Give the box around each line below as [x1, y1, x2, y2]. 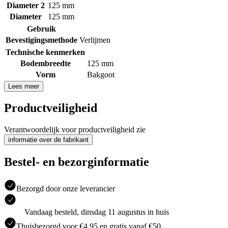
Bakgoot [87, 70, 115, 79]
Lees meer [8, 82, 39, 90]
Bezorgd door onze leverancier [16, 184, 115, 193]
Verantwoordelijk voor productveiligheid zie [4, 125, 146, 134]
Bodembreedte [20, 59, 71, 68]
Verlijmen [79, 35, 110, 44]
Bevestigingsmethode [6, 35, 77, 44]
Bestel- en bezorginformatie [4, 155, 149, 169]
